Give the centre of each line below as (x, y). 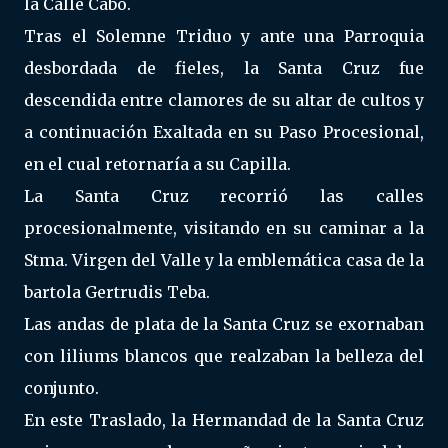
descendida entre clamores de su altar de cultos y (224, 100)
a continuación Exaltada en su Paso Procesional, (224, 132)
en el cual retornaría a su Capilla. (157, 164)
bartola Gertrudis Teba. (117, 292)
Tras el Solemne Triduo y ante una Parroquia (224, 36)
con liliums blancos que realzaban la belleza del (224, 356)
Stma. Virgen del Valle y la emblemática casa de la (224, 260)
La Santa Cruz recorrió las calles (224, 196)
